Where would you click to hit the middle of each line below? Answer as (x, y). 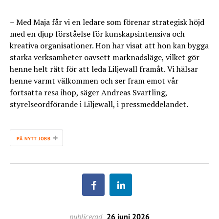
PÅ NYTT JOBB (33, 138)
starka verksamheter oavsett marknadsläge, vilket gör (105, 57)
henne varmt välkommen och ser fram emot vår (94, 80)
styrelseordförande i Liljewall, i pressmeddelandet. (99, 104)
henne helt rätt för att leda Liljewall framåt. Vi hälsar (104, 69)
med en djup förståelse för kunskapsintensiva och (97, 33)
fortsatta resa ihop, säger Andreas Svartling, (88, 92)
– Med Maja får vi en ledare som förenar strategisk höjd (107, 22)
